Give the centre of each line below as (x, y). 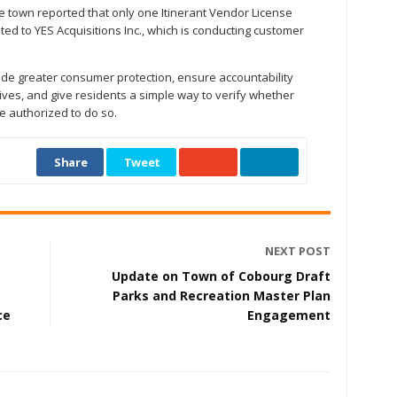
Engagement (289, 315)
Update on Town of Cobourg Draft (221, 276)
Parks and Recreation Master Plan (222, 295)
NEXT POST (298, 250)
